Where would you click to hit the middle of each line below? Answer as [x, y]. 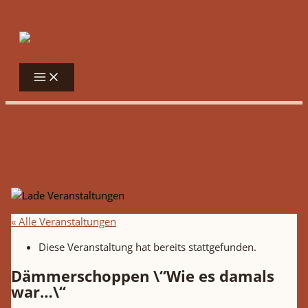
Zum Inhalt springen [53, 13]
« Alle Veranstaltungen [63, 221]
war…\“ [38, 291]
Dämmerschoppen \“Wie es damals [142, 276]
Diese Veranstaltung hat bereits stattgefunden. [147, 247]
